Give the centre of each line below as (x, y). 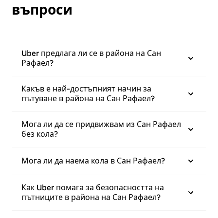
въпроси (42, 10)
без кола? (40, 134)
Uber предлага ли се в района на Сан (91, 53)
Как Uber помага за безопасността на (93, 188)
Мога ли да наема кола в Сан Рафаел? (93, 161)
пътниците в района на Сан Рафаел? (91, 197)
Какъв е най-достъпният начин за (86, 89)
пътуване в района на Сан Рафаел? (88, 99)
